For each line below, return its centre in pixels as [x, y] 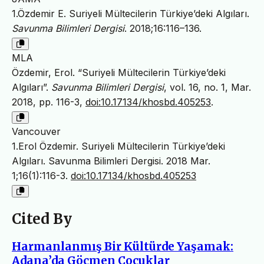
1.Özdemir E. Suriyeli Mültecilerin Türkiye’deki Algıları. [131, 14]
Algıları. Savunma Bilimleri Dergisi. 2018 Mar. [111, 161]
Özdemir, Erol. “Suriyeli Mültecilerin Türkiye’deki [119, 73]
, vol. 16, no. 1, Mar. [207, 88]
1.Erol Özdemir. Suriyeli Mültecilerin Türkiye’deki [118, 146]
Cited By [42, 219]
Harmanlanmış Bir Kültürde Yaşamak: [123, 246]
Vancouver [36, 132]
